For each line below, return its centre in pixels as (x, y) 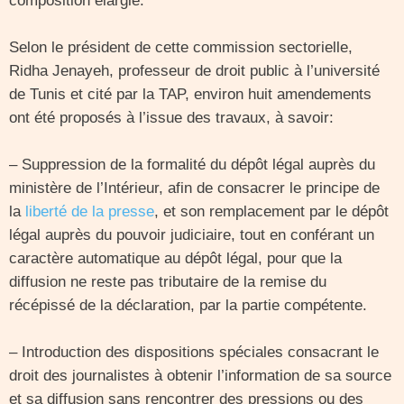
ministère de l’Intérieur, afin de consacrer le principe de (194, 188)
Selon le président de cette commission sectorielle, (181, 47)
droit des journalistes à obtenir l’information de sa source (200, 376)
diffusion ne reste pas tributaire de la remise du (168, 282)
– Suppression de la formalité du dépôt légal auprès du (192, 165)
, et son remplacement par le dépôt (271, 211)
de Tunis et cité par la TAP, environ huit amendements (190, 94)
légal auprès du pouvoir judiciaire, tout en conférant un (192, 235)
